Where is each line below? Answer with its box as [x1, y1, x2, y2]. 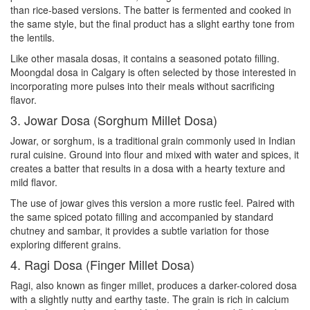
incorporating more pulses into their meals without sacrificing [10, 79, 275, 93]
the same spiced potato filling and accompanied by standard [10, 210, 273, 224]
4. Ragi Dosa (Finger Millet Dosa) [10, 255, 194, 274]
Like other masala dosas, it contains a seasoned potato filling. [10, 51, 280, 66]
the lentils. [10, 30, 55, 45]
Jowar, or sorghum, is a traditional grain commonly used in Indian [10, 134, 295, 148]
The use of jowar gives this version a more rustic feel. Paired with [10, 196, 295, 210]
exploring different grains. [10, 237, 121, 252]
